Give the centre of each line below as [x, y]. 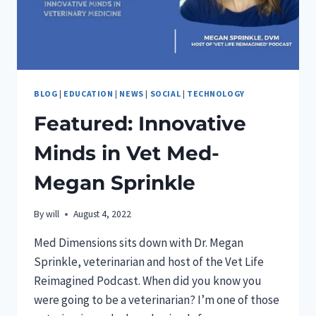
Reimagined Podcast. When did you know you [148, 281]
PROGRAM [113, 61]
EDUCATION [89, 93]
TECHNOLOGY [215, 93]
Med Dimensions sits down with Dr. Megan [139, 243]
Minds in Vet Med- [127, 153]
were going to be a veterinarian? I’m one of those [157, 300]
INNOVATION [119, 31]
